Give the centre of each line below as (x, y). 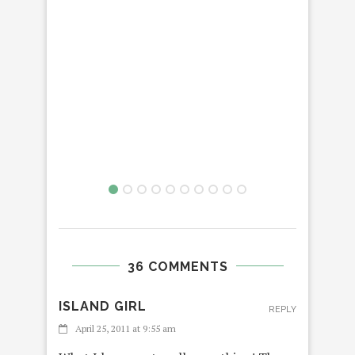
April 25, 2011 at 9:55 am (126, 328)
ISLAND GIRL (103, 306)
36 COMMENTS (177, 266)
